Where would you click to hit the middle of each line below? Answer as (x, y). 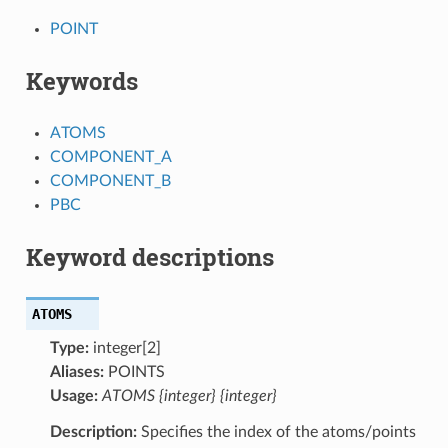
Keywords (81, 80)
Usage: (73, 395)
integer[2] (124, 347)
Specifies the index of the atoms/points (276, 431)
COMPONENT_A (110, 156)
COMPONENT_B (110, 180)
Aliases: (76, 371)
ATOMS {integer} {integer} (189, 395)
